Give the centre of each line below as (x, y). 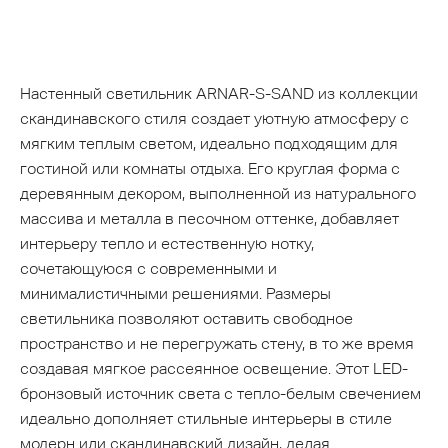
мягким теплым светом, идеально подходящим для (209, 143)
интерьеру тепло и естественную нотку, (167, 243)
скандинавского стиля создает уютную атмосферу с (214, 118)
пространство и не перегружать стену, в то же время (217, 343)
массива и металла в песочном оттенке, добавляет (209, 218)
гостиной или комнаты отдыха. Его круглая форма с (210, 168)
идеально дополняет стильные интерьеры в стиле (206, 418)
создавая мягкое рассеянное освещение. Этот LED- (214, 368)
